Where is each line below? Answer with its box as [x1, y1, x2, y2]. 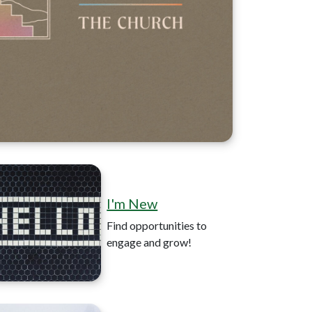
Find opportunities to [107, 219, 208, 232]
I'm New [107, 195, 158, 212]
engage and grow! [107, 235, 192, 249]
